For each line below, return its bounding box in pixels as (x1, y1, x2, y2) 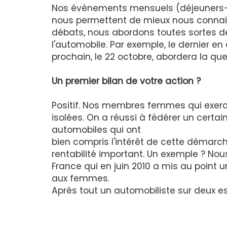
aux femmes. (52, 172, 109, 185)
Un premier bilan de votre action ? (52, 75, 201, 88)
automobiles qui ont (52, 124, 141, 136)
